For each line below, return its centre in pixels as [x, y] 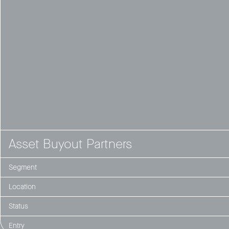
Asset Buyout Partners [70, 144]
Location [22, 187]
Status [18, 206]
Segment [23, 167]
